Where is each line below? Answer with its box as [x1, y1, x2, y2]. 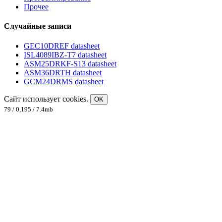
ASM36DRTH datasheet [24, 68, 102, 77]
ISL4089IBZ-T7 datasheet [24, 50, 107, 59]
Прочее [24, 2, 49, 11]
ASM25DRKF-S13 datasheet [24, 59, 116, 68]
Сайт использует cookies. [4, 94, 90, 103]
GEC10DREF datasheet [24, 41, 100, 50]
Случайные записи [4, 22, 71, 31]
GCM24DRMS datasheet [24, 77, 104, 86]
